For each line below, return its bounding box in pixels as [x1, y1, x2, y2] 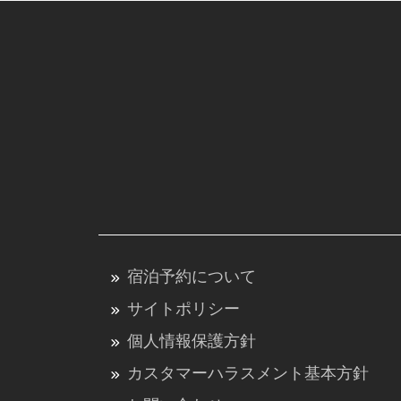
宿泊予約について [126, 268, 256, 286]
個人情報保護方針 [126, 332, 256, 350]
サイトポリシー [126, 300, 240, 318]
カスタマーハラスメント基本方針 [126, 364, 369, 382]
